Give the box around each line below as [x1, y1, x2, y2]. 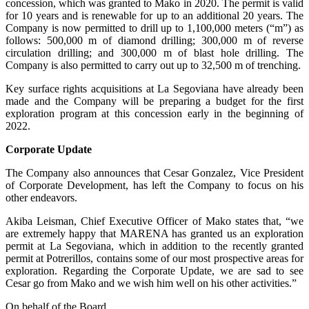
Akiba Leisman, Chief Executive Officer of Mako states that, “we [6, 215, 303, 228]
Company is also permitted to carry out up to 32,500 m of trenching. [6, 59, 301, 72]
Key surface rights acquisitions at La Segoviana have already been [6, 83, 303, 95]
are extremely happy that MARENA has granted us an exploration [6, 228, 303, 240]
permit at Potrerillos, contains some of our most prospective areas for [6, 252, 303, 265]
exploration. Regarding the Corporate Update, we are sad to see [6, 265, 303, 277]
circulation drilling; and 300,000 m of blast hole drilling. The [6, 47, 303, 59]
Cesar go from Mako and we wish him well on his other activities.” [6, 277, 297, 290]
